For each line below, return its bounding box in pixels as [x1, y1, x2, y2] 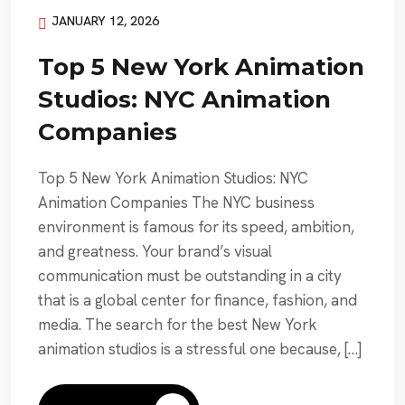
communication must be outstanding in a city [38, 265, 342, 286]
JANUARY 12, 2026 [52, 12, 159, 29]
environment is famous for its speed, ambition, [38, 216, 354, 237]
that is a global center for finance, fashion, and [38, 289, 357, 310]
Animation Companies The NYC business [38, 192, 315, 212]
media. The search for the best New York [38, 314, 317, 334]
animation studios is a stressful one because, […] [38, 338, 362, 359]
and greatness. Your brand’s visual [38, 240, 272, 261]
